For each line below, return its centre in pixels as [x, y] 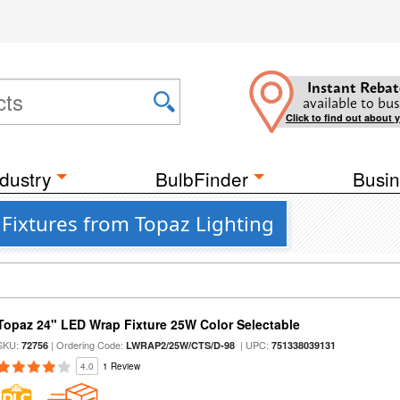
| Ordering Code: [87, 345]
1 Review [122, 366]
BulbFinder [202, 179]
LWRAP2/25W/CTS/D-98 [181, 345]
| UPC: [254, 345]
